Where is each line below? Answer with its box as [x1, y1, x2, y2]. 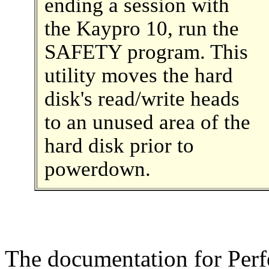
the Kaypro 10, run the [44, 17, 239, 40]
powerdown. [44, 157, 151, 180]
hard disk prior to [44, 134, 194, 157]
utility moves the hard [44, 64, 233, 86]
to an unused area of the [44, 110, 250, 133]
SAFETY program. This [44, 40, 248, 63]
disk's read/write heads [44, 87, 240, 110]
